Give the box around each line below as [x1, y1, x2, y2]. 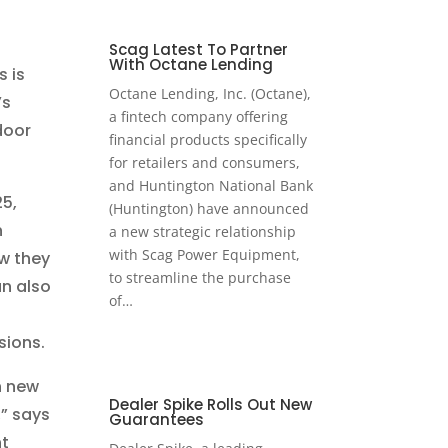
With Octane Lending [109, 54, 274, 76]
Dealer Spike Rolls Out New [109, 394, 313, 416]
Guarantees [109, 409, 205, 431]
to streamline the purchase [109, 268, 292, 288]
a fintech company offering [109, 107, 289, 127]
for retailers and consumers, [109, 153, 301, 173]
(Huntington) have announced [109, 199, 310, 219]
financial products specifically [109, 130, 308, 150]
